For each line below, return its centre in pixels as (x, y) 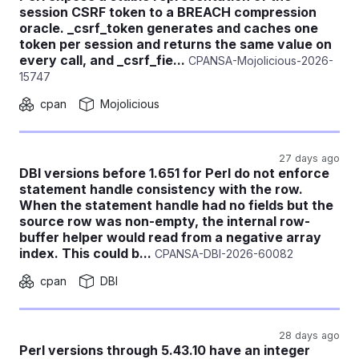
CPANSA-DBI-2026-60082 (222, 254)
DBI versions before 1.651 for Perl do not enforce (174, 173)
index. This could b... (85, 253)
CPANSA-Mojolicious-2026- (259, 61)
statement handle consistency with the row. (161, 189)
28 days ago (309, 335)
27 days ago (309, 158)
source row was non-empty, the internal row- (165, 221)
